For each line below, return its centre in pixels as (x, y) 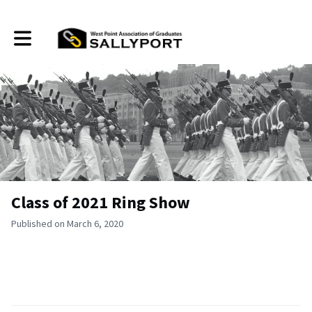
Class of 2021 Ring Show (101, 202)
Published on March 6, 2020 (67, 224)
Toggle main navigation (61, 33)
